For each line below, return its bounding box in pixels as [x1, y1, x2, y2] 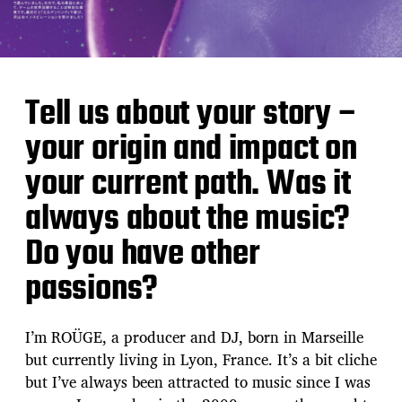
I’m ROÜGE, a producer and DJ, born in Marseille [25, 324, 363, 349]
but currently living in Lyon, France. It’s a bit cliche [25, 346, 377, 371]
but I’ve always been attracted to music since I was [25, 369, 371, 394]
